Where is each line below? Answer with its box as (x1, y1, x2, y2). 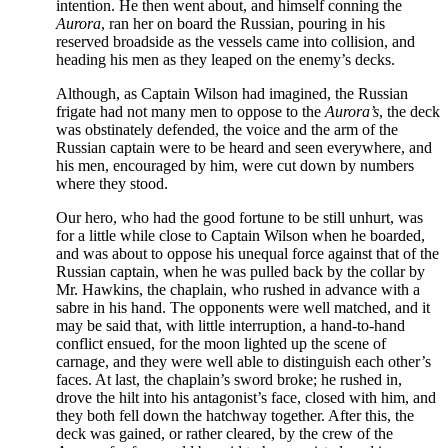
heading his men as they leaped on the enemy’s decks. (56, 51, 395, 68)
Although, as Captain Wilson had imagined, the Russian (56, 85, 408, 102)
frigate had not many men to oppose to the (56, 103, 325, 120)
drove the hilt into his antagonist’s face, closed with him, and (56, 389, 436, 406)
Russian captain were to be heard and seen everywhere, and (56, 139, 432, 156)
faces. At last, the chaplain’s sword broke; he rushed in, (56, 371, 402, 388)
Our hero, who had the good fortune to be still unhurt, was (56, 209, 423, 226)
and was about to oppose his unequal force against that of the (56, 245, 439, 262)
